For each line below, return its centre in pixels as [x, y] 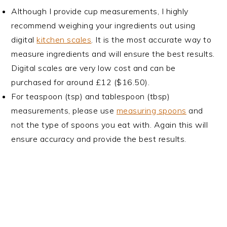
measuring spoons [151, 110]
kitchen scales [64, 39]
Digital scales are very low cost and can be [93, 68]
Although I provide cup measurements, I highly [100, 11]
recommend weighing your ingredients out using [103, 25]
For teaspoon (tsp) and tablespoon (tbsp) [91, 96]
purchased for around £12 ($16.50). [81, 82]
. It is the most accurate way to [152, 39]
